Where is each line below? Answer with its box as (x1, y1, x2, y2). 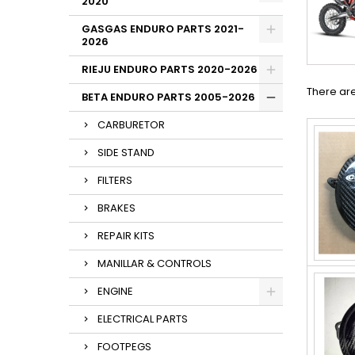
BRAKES (97, 200, 136, 216)
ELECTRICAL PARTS (97, 311, 188, 326)
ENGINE (97, 284, 133, 299)
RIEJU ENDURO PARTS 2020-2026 (82, 62, 258, 77)
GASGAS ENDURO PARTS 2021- (82, 21, 244, 36)
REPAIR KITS (97, 228, 155, 243)
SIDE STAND (97, 145, 155, 160)
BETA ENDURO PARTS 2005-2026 (82, 90, 255, 105)
